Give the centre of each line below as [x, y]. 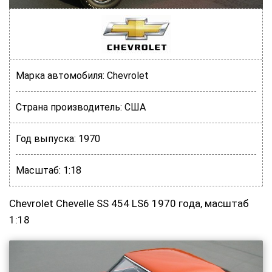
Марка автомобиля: [60, 76]
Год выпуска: [46, 139]
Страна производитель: [69, 107]
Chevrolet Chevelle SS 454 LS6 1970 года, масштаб [129, 203]
